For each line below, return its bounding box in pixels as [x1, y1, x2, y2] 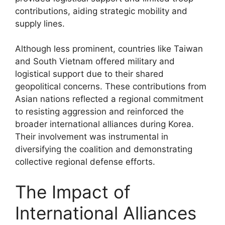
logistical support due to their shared [15, 69, 164, 79]
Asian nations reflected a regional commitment [15, 94, 203, 104]
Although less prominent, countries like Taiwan [15, 44, 203, 54]
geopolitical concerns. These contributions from [15, 81, 206, 91]
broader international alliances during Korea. [15, 119, 194, 129]
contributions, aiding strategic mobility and [15, 6, 187, 16]
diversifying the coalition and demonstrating [15, 144, 192, 154]
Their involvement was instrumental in [15, 132, 168, 142]
